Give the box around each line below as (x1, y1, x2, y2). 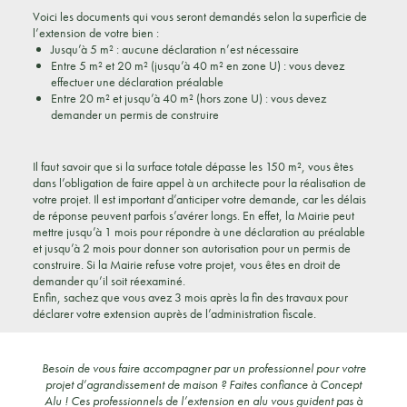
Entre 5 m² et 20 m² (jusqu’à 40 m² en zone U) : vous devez (50, 57, 344, 74)
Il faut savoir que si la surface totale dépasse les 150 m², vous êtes (32, 158, 353, 174)
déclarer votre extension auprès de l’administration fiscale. (32, 305, 316, 322)
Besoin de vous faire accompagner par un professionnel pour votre (41, 360, 366, 376)
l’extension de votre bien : (32, 25, 159, 41)
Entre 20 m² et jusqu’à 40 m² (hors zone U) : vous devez (50, 90, 326, 106)
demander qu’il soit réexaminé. (32, 273, 185, 289)
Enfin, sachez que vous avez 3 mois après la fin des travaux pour (32, 289, 348, 305)
